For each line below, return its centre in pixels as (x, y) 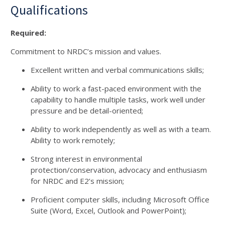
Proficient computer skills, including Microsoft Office (120, 199)
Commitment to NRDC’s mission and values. (86, 51)
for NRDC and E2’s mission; (77, 181)
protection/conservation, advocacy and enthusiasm (119, 170)
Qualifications (49, 10)
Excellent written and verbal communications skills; (117, 70)
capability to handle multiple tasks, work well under (118, 99)
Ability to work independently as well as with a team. (121, 129)
